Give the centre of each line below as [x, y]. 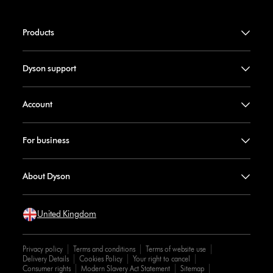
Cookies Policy [101, 259]
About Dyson [46, 177]
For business [46, 141]
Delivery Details [45, 259]
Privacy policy [42, 249]
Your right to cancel [161, 259]
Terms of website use [175, 249]
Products [38, 33]
